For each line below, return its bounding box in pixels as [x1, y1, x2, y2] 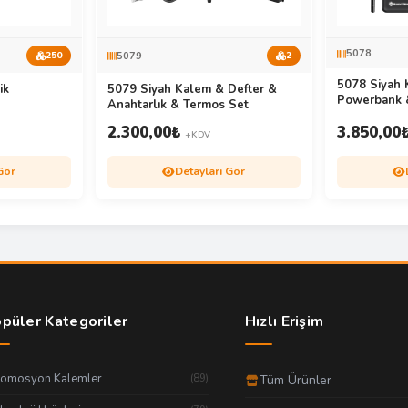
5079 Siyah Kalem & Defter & [107, 81, 277, 98]
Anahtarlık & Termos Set [107, 97, 249, 114]
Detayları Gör [175, 164, 246, 179]
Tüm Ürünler [259, 372, 331, 390]
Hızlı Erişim [244, 311, 324, 332]
